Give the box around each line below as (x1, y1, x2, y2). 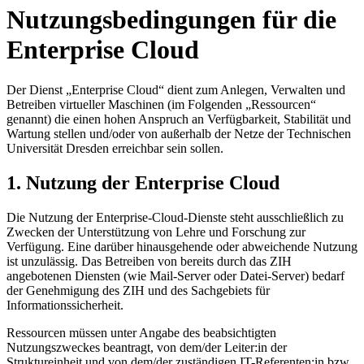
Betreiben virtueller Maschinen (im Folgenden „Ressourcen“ (6, 97, 316, 111)
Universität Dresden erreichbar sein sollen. (6, 141, 223, 155)
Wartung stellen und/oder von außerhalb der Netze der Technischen (6, 126, 351, 141)
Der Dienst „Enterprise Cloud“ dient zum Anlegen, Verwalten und (6, 82, 345, 97)
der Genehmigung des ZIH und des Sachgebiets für (6, 283, 270, 297)
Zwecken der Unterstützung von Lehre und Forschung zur (6, 224, 305, 239)
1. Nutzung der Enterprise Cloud (6, 171, 279, 193)
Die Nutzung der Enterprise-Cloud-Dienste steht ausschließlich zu (6, 210, 344, 224)
